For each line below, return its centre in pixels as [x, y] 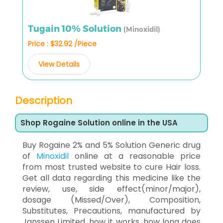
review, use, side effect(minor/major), [111, 189]
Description [44, 100]
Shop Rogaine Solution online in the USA [99, 122]
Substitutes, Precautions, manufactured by [111, 211]
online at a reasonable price [135, 156]
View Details [59, 64]
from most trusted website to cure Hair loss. [111, 167]
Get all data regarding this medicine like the [111, 178]
